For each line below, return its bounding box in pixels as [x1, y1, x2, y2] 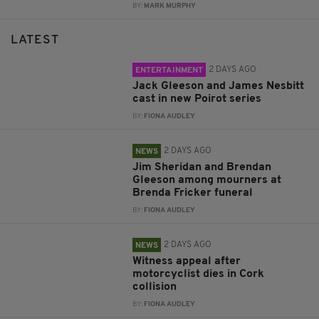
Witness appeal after [132, 256, 241, 268]
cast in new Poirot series [132, 93, 262, 105]
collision [132, 281, 177, 293]
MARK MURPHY [144, 3, 197, 10]
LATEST [11, 34, 59, 47]
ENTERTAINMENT [135, 66, 204, 75]
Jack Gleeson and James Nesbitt [132, 80, 305, 93]
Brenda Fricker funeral [132, 187, 253, 199]
